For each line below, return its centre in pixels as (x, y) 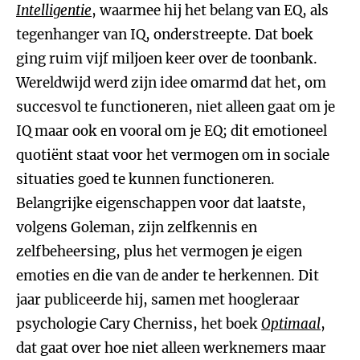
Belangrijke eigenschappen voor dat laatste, (161, 203)
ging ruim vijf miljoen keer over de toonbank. (167, 59)
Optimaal (291, 324)
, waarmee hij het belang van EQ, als (210, 10)
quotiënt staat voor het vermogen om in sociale (173, 155)
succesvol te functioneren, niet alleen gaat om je (176, 107)
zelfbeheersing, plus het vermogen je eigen (159, 252)
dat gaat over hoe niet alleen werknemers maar (171, 348)
